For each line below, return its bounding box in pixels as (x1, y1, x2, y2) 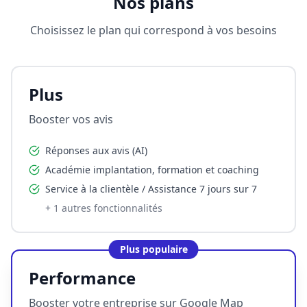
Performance (29, 267, 136, 290)
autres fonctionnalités (59, 201, 162, 215)
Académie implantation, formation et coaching (45, 163, 259, 177)
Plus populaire (119, 243, 188, 256)
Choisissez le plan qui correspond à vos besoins (30, 23, 277, 38)
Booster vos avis (29, 112, 113, 127)
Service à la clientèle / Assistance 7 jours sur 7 (45, 182, 257, 196)
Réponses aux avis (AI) (45, 144, 147, 158)
